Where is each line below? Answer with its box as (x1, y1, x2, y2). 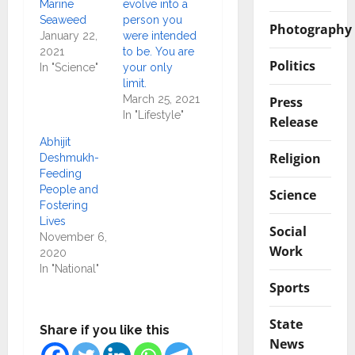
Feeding (40, 167, 82, 181)
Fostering (40, 199, 88, 212)
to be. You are (122, 45, 194, 59)
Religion (269, 149, 321, 167)
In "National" (40, 262, 99, 276)
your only (122, 61, 173, 74)
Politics (269, 56, 315, 74)
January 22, (40, 29, 97, 43)
